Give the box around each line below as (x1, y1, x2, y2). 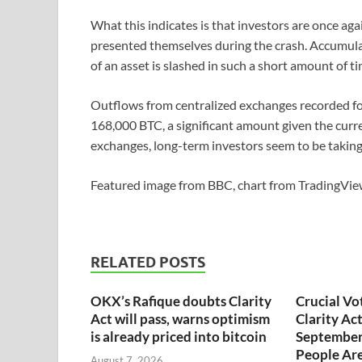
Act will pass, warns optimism (90, 310, 270, 328)
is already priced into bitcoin (90, 328, 267, 346)
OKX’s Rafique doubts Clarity (90, 293, 271, 310)
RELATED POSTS (90, 254, 205, 271)
